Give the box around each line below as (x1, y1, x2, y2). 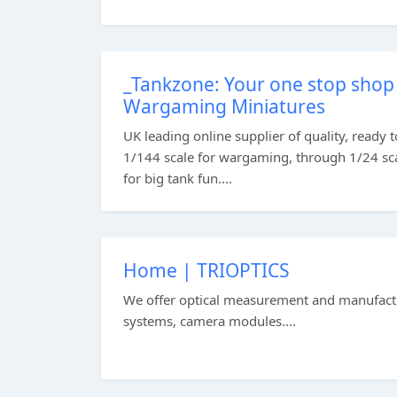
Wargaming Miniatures (123, 94, 325, 119)
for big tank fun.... (123, 169, 232, 187)
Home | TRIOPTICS (123, 258, 290, 283)
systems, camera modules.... (123, 312, 296, 330)
